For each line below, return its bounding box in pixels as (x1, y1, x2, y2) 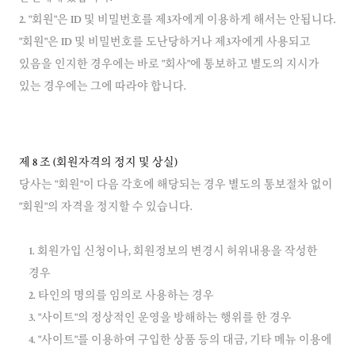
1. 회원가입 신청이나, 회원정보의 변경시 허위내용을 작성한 (29, 246, 318, 258)
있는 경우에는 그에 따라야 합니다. (19, 82, 186, 93)
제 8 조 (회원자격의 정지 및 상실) (19, 158, 177, 169)
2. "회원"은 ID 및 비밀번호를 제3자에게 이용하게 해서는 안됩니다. (19, 15, 336, 26)
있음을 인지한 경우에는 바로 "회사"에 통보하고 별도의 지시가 (19, 59, 319, 71)
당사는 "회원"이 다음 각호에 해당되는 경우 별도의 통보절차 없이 (19, 180, 333, 191)
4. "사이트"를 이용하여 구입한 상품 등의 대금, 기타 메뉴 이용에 (29, 335, 332, 346)
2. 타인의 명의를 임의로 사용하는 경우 (29, 291, 214, 302)
